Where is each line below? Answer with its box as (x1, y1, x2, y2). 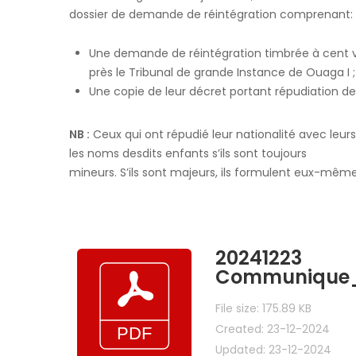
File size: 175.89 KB (215, 300, 311, 316)
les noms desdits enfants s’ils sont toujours (69, 145, 307, 161)
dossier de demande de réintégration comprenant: (69, 6, 353, 22)
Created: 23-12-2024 (215, 320, 330, 337)
